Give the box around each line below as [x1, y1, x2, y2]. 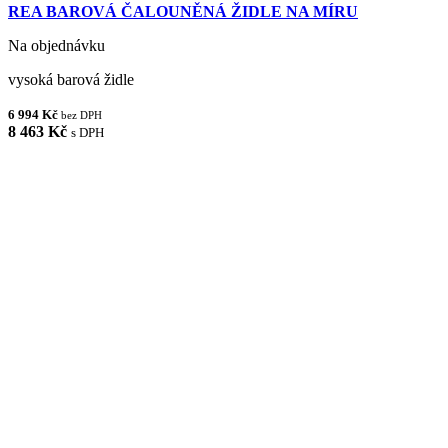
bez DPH [61, 108, 102, 121]
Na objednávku [8, 36, 105, 54]
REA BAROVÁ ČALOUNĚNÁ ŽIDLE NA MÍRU [8, 2, 358, 20]
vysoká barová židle [8, 70, 134, 88]
